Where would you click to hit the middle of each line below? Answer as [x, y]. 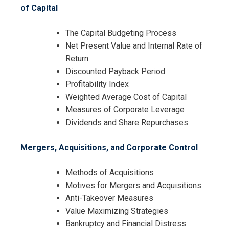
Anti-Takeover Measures [109, 198]
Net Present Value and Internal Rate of [134, 46]
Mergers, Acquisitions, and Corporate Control [109, 148]
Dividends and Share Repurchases [127, 123]
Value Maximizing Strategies [117, 211]
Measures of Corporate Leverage [125, 110]
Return [77, 59]
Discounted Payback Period [115, 72]
